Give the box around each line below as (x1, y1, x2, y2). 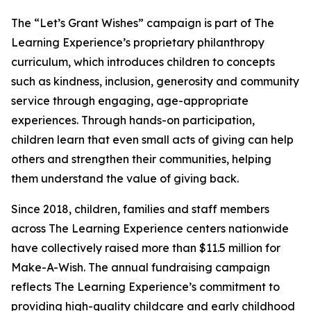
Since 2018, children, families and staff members (11, 202, 269, 217)
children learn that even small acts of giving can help (11, 133, 294, 147)
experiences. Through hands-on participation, (11, 113, 255, 128)
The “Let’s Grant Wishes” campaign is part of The (11, 16, 274, 31)
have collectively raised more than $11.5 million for (11, 241, 280, 255)
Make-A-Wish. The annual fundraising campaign (11, 260, 270, 275)
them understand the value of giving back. (11, 171, 239, 186)
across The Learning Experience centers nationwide (11, 221, 289, 236)
